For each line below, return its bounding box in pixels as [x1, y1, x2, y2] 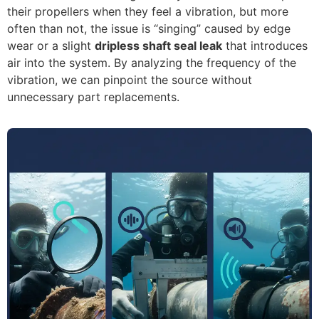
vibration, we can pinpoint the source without [7, 72, 252, 87]
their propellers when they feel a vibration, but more [7, 4, 288, 19]
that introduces [222, 38, 308, 53]
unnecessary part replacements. [7, 89, 179, 104]
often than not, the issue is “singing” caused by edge [7, 21, 291, 36]
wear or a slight [7, 38, 95, 53]
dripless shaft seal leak [95, 38, 222, 53]
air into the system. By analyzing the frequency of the [7, 55, 296, 70]
